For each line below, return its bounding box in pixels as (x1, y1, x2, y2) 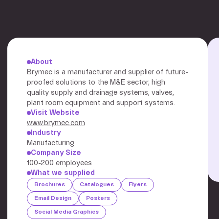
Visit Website (31, 109, 80, 116)
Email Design (34, 196, 71, 201)
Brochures (34, 182, 65, 187)
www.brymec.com (27, 119, 85, 127)
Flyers (129, 182, 147, 187)
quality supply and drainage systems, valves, (27, 89, 174, 96)
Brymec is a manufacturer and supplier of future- (27, 68, 188, 76)
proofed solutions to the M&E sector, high (27, 79, 165, 86)
